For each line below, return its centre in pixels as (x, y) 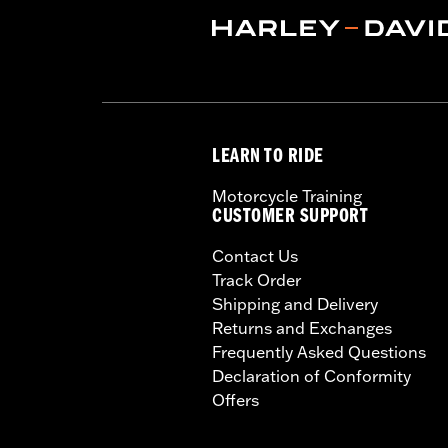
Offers (235, 399)
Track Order (256, 279)
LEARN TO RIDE (268, 158)
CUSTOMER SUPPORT (290, 218)
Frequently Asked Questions (319, 351)
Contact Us (255, 255)
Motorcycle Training (287, 195)
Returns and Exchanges (302, 327)
